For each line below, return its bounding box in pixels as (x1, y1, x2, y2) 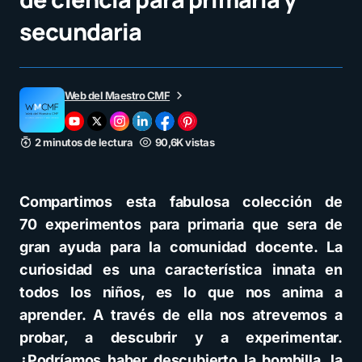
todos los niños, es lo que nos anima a (19, 284, 343, 301)
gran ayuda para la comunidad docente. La (19, 238, 343, 255)
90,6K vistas (154, 136, 215, 149)
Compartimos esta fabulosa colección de (19, 193, 343, 210)
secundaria (19, 15, 142, 48)
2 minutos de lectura (35, 136, 133, 149)
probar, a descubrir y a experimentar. (19, 329, 343, 346)
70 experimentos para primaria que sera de (19, 216, 343, 233)
